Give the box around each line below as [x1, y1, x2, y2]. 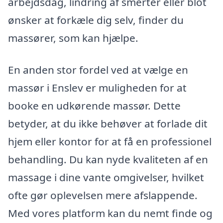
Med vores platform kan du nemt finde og [8, 206, 213, 220]
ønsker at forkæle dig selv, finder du [8, 12, 184, 27]
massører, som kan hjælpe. [8, 30, 138, 45]
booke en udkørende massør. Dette [8, 98, 181, 112]
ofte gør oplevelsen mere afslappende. [8, 188, 198, 202]
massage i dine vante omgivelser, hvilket [8, 170, 204, 184]
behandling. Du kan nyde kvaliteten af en [8, 152, 208, 166]
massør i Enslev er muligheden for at [8, 80, 187, 95]
